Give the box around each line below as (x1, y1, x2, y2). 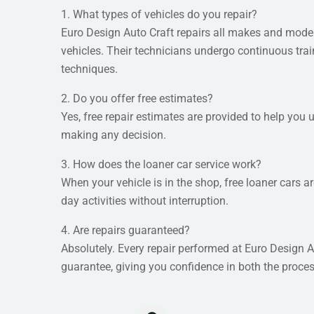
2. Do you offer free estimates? (61, 92, 213, 105)
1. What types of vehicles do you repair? (61, 8, 257, 21)
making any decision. (61, 128, 166, 142)
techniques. (61, 62, 118, 76)
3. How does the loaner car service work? (61, 158, 261, 171)
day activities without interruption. (61, 194, 228, 207)
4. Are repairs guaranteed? (61, 224, 190, 237)
